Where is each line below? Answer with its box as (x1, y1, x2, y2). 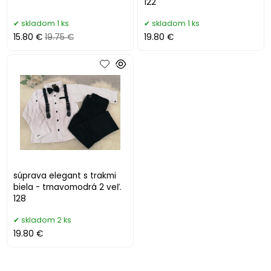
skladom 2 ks (21, 215, 72, 226)
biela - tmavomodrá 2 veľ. (13, 181, 122, 194)
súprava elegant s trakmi (13, 170, 117, 182)
